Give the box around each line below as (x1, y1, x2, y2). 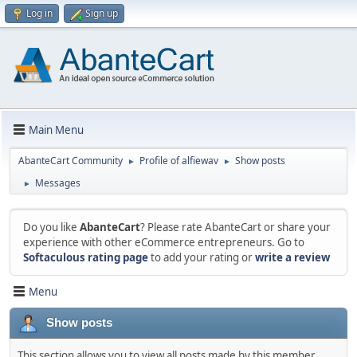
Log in (26, 6, 53, 20)
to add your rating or (148, 250, 255, 265)
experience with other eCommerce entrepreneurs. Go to (23, 235, 304, 249)
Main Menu (29, 122, 84, 137)
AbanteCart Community (18, 154, 123, 167)
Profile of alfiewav (139, 154, 218, 167)
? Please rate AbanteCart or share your (140, 220, 331, 234)
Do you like (23, 220, 80, 234)
